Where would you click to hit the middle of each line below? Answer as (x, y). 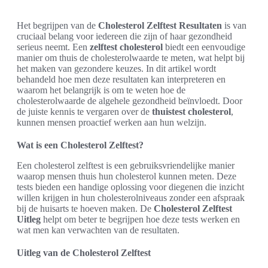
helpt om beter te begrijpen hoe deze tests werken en (140, 219)
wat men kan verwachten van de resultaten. (98, 230)
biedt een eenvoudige (204, 47)
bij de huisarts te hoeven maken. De (85, 208)
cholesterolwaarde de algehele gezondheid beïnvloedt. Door (130, 101)
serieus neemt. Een (53, 47)
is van (234, 25)
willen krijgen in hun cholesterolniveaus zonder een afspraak (131, 198)
